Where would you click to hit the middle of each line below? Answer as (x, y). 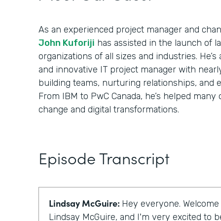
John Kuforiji (67, 43)
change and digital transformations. (109, 110)
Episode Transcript (104, 158)
